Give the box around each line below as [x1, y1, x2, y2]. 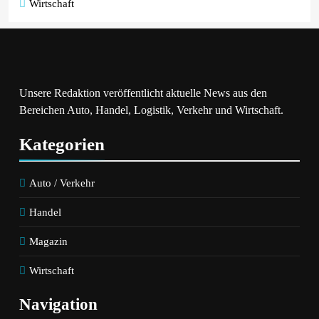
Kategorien [19, 134, 105, 154]
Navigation [19, 294, 98, 313]
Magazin [29, 235, 68, 247]
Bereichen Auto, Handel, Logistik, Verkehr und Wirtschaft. [19, 103, 283, 116]
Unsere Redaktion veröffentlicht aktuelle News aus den [19, 86, 267, 99]
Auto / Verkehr [29, 177, 95, 189]
